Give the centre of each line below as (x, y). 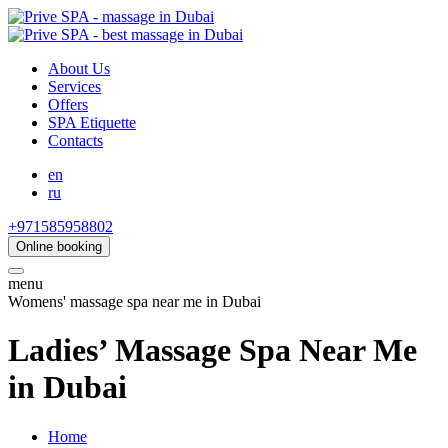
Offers (68, 104)
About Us (79, 68)
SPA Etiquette (92, 122)
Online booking (59, 246)
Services (74, 86)
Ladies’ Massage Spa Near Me (212, 350)
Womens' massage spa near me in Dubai (134, 301)
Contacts (75, 140)
